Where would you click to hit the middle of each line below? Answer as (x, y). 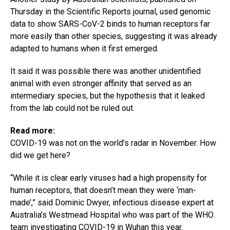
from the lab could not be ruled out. (72, 108)
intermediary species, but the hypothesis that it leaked (108, 95)
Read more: (33, 130)
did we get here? (40, 155)
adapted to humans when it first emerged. (84, 48)
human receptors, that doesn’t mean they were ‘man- (103, 190)
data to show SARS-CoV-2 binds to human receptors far (110, 24)
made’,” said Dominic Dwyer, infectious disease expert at (112, 202)
